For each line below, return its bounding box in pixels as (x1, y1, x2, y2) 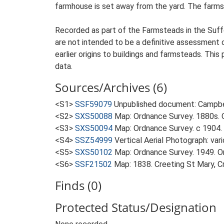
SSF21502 (75, 159, 112, 169)
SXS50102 (75, 147, 112, 157)
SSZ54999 (75, 135, 112, 145)
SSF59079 (75, 99, 112, 109)
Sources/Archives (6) (55, 79, 167, 95)
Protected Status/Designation (55, 199, 216, 215)
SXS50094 (75, 123, 112, 133)
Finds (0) (55, 177, 101, 193)
